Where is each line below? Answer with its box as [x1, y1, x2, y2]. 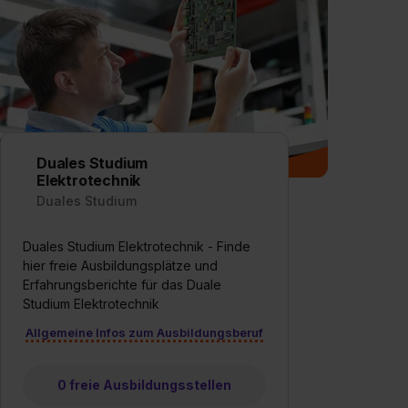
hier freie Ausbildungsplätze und [23, 257, 218, 273]
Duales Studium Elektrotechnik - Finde [23, 238, 250, 254]
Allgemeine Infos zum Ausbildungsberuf [25, 324, 263, 340]
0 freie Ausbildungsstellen [56, 376, 231, 393]
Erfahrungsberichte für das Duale [23, 276, 221, 292]
